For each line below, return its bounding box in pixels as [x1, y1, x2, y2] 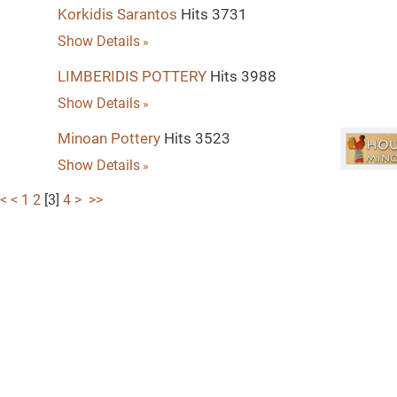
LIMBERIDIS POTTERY [57, 67, 206, 85]
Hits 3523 [160, 129, 230, 147]
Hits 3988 [206, 67, 276, 85]
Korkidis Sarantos [57, 5, 177, 23]
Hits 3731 [176, 5, 247, 23]
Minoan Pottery [57, 129, 160, 147]
